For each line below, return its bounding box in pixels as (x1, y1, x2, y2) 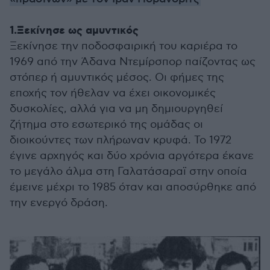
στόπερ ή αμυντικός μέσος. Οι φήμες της (10, 71, 224, 84)
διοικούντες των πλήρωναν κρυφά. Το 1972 (10, 134, 231, 146)
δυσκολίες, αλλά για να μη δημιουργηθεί (10, 102, 223, 115)
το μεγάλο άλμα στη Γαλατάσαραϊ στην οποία (10, 165, 247, 178)
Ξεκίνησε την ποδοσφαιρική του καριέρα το (10, 40, 237, 52)
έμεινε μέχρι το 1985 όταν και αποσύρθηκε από (10, 181, 256, 193)
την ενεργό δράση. (10, 196, 108, 209)
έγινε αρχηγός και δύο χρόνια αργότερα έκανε (10, 149, 254, 162)
